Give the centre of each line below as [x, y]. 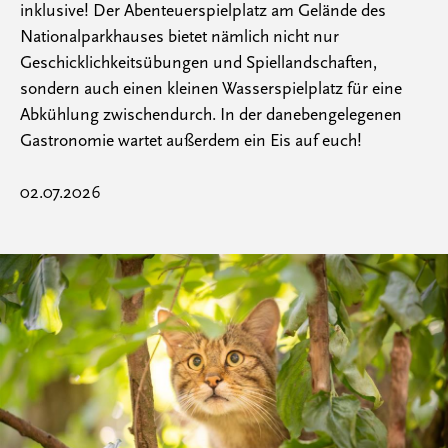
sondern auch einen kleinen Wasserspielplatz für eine [211, 88]
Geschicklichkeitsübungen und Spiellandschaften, [198, 62]
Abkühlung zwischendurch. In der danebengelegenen [211, 114]
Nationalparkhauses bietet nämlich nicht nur [179, 36]
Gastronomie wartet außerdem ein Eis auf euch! [191, 140]
